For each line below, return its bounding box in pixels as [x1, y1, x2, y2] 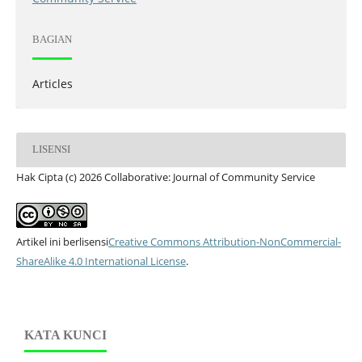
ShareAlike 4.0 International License [15, 253, 186, 268]
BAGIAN [32, 33, 72, 46]
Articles [32, 75, 73, 91]
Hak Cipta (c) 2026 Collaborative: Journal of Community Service [15, 169, 315, 184]
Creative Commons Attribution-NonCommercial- [107, 234, 341, 249]
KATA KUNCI [24, 327, 107, 342]
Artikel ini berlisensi [15, 234, 108, 249]
